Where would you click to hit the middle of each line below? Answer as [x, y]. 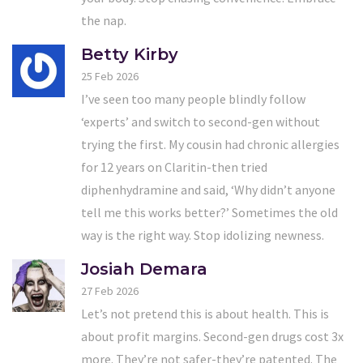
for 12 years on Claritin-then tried [174, 167]
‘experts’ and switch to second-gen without [201, 122]
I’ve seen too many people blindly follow [193, 99]
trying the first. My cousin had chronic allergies [210, 145]
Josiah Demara [144, 269]
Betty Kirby [130, 55]
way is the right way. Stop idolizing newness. [203, 235]
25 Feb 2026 [110, 77]
